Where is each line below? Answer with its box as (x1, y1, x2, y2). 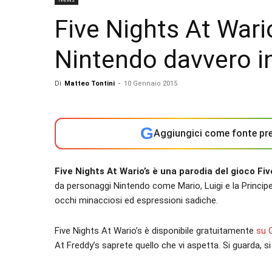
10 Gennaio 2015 (124, 80, 177, 87)
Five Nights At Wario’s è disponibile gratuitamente (55, 225, 256, 236)
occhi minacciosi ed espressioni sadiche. (55, 195, 218, 206)
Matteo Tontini (64, 80, 115, 87)
